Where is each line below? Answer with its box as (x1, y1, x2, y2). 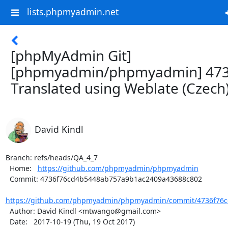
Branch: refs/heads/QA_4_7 (5, 153, 98, 162)
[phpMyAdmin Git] (11, 46, 131, 65)
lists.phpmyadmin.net (26, 6, 119, 18)
